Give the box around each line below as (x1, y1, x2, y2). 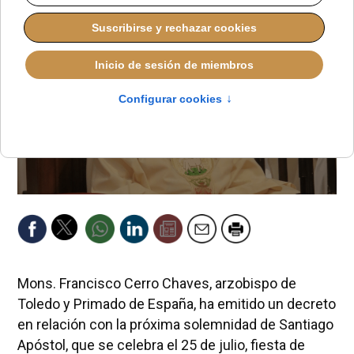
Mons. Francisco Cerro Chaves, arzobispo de (17, 274, 296, 292)
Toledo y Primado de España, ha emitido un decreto (17, 295, 336, 312)
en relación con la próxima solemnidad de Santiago (17, 315, 333, 333)
